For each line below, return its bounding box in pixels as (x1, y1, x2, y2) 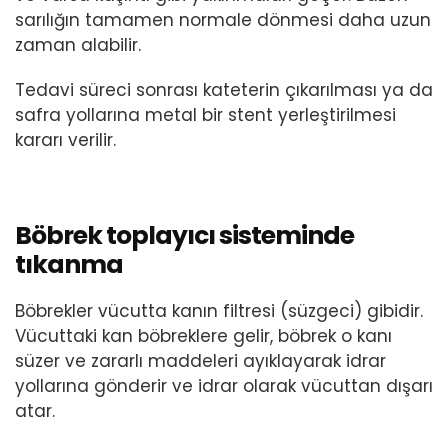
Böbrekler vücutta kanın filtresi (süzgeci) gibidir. (15, 299, 423, 324)
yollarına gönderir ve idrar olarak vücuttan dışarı (15, 374, 433, 399)
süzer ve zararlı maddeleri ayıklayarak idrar (15, 349, 386, 374)
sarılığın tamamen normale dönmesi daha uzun (15, 8, 431, 33)
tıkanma (15, 247, 123, 283)
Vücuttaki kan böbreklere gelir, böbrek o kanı (15, 324, 392, 349)
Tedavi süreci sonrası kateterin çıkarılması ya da (15, 78, 433, 103)
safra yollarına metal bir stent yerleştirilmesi (15, 103, 396, 128)
